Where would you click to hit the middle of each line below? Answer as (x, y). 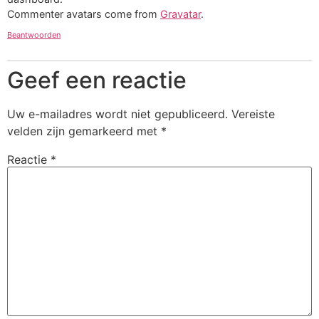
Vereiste (253, 114)
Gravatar (181, 14)
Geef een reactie (97, 80)
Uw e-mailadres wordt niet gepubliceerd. (117, 114)
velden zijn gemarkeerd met (84, 131)
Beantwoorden (34, 35)
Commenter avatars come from (84, 14)
